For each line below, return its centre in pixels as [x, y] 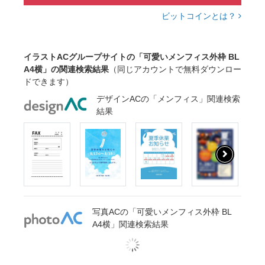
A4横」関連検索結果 [130, 224]
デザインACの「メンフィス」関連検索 [169, 99]
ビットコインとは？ [200, 16]
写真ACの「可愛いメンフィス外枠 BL [162, 212]
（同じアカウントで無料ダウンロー [175, 70]
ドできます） [49, 82]
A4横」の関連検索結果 [66, 70]
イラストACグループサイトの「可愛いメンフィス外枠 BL [132, 57]
